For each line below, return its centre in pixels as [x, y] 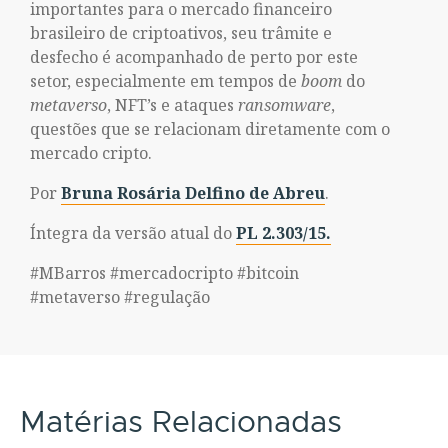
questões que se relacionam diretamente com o [210, 129]
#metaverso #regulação [120, 297]
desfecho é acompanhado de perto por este [194, 57]
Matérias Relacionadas [181, 422]
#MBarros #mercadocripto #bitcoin [164, 273]
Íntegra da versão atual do [133, 233]
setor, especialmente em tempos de [165, 81]
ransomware [284, 105]
